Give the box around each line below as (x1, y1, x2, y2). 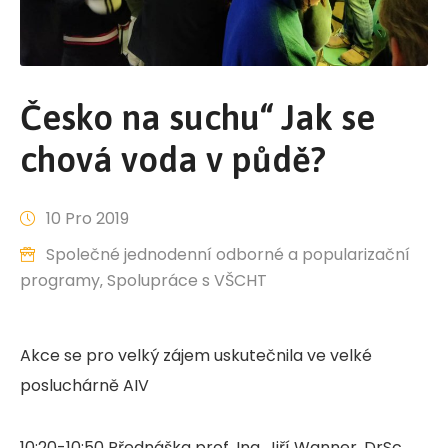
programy (20, 268, 100, 292)
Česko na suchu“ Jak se (20, 96, 375, 137)
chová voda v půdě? (20, 138, 326, 179)
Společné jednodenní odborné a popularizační (46, 242, 410, 266)
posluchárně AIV (20, 373, 149, 397)
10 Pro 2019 (46, 206, 129, 230)
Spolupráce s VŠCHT (107, 268, 267, 292)
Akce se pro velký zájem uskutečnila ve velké (20, 343, 372, 367)
